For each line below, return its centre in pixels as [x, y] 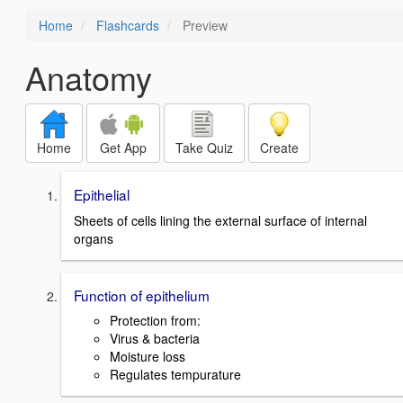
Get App [123, 148]
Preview [203, 25]
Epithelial [102, 194]
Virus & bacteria [155, 339]
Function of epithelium [142, 295]
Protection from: [155, 321]
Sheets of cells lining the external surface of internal [220, 220]
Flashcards [128, 25]
